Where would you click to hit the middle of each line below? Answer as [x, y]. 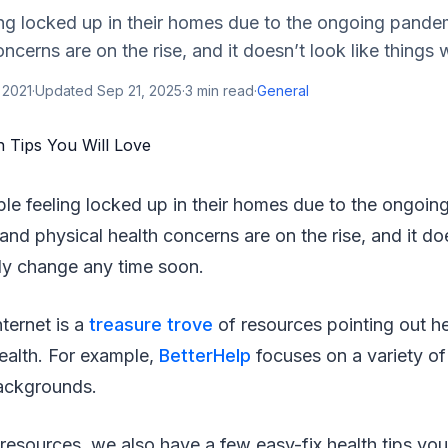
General [283, 90]
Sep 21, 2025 [139, 90]
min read [223, 90]
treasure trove [151, 324]
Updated [66, 90]
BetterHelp [205, 355]
